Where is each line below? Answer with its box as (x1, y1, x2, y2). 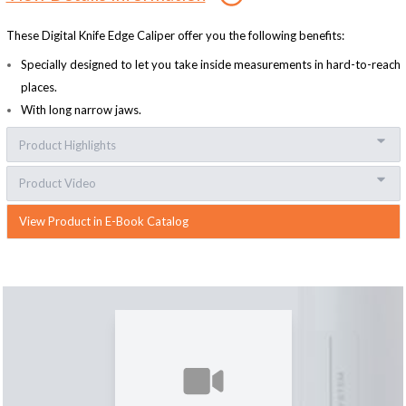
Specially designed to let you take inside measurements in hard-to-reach (20, 56, 401, 72)
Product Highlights (18, 137, 116, 152)
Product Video (18, 176, 96, 191)
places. (20, 79, 60, 94)
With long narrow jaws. (20, 101, 141, 117)
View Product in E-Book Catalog (18, 214, 188, 229)
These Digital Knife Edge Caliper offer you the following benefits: (5, 28, 347, 43)
